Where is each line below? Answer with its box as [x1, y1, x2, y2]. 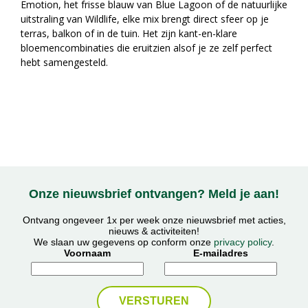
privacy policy [214, 236, 272, 248]
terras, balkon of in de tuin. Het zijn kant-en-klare [21, 27, 237, 41]
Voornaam [64, 247, 111, 259]
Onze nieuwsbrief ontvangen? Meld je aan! [29, 186, 279, 201]
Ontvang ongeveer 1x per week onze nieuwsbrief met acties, [22, 214, 286, 226]
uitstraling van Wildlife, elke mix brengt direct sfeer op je [21, 12, 269, 26]
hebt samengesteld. [21, 56, 108, 69]
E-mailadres [193, 247, 248, 259]
